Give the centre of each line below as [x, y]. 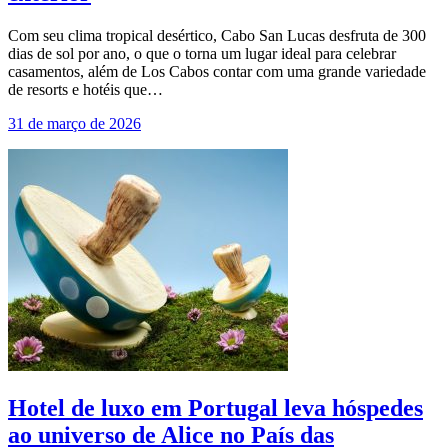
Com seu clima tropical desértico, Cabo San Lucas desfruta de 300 [217, 36]
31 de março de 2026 [74, 124]
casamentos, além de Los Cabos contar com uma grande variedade [217, 72]
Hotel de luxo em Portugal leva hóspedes [215, 408]
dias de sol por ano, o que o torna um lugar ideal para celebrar [202, 54]
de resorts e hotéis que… [85, 90]
